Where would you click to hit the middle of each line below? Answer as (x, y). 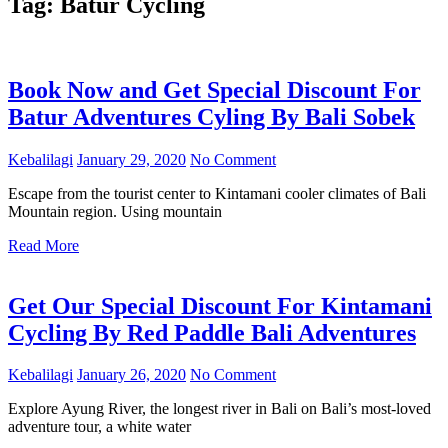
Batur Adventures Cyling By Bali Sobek (211, 116)
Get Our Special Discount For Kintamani (220, 305)
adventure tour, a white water (99, 427)
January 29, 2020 (131, 159)
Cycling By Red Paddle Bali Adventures (212, 332)
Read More (43, 245)
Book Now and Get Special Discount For (214, 89)
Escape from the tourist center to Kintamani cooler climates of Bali (217, 193)
